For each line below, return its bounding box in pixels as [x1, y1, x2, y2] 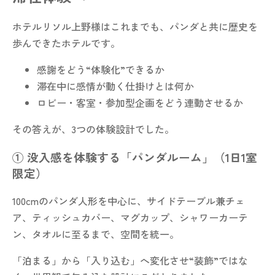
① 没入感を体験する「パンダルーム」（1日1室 [12, 149, 257, 166]
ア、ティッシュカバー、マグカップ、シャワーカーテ [12, 209, 248, 225]
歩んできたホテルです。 [12, 36, 120, 51]
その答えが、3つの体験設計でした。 [12, 122, 174, 137]
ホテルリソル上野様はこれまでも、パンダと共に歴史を [12, 19, 258, 34]
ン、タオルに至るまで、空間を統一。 [12, 226, 179, 241]
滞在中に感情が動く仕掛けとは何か [37, 79, 194, 94]
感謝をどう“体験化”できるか [37, 62, 165, 77]
